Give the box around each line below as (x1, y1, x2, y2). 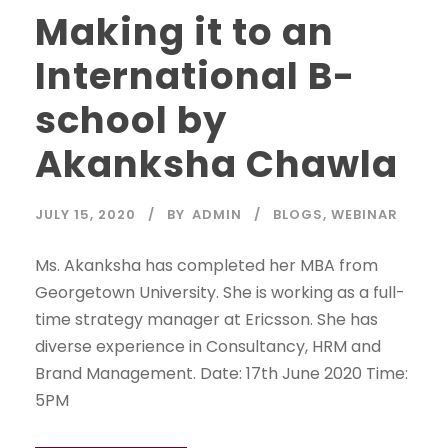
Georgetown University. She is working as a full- (35, 281, 405, 305)
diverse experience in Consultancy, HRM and (35, 335, 381, 359)
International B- (35, 50, 355, 103)
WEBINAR (331, 205, 398, 225)
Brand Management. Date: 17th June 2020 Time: (35, 362, 408, 386)
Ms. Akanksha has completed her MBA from (35, 254, 378, 278)
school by (35, 94, 227, 147)
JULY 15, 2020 (35, 205, 136, 225)
